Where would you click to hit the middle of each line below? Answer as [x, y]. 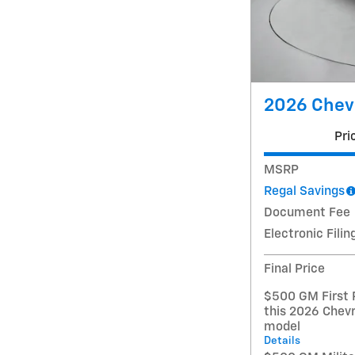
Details [282, 341]
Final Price [294, 269]
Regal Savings [304, 192]
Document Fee [307, 213]
